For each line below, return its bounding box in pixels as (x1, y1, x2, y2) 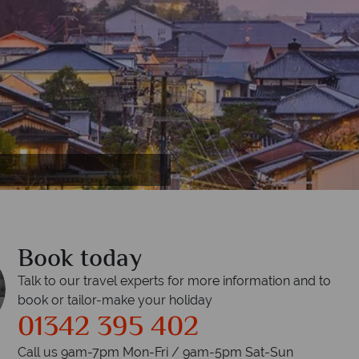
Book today (18, 240, 143, 280)
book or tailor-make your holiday (18, 292, 213, 308)
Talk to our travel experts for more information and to (18, 273, 332, 288)
